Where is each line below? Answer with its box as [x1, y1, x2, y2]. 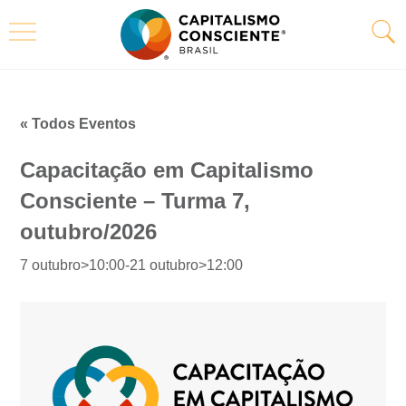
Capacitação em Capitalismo [20, 157, 314, 182]
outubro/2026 [20, 218, 158, 244]
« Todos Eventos [20, 115, 137, 131]
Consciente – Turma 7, [20, 188, 251, 213]
